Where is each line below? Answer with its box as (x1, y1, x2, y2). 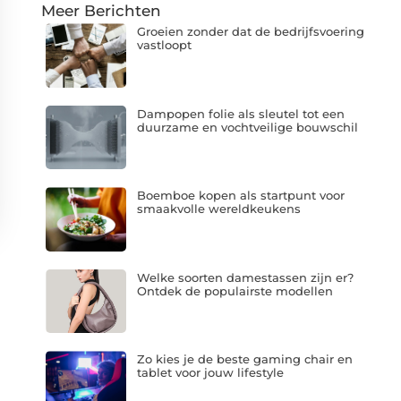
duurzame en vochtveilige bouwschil (136, 119, 358, 134)
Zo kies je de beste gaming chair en (136, 352, 353, 367)
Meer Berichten (41, 2, 161, 20)
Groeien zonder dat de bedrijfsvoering (136, 24, 364, 38)
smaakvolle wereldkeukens (136, 201, 301, 217)
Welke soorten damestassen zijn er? (136, 269, 354, 285)
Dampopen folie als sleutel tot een (136, 106, 345, 121)
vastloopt (136, 38, 192, 52)
